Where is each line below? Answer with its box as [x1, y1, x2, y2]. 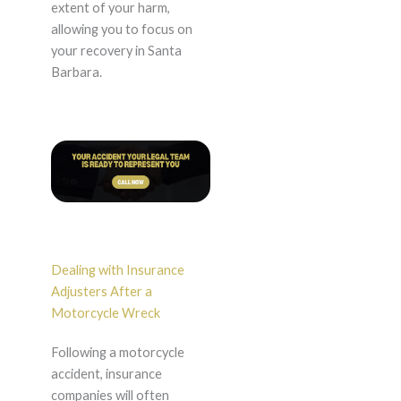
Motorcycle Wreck [50, 305, 160, 321]
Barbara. [50, 64, 102, 81]
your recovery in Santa [50, 43, 182, 59]
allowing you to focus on [50, 21, 192, 38]
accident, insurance [50, 366, 162, 382]
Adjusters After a [50, 284, 152, 300]
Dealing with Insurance [50, 262, 184, 278]
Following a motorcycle [50, 345, 184, 361]
